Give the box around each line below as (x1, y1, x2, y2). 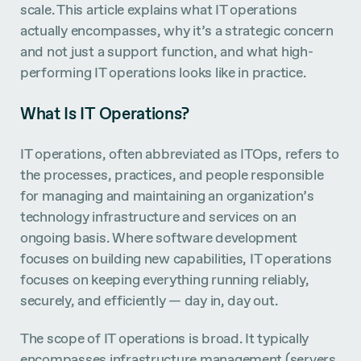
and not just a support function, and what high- (20, 42, 313, 61)
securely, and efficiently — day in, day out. (20, 290, 278, 309)
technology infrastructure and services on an (20, 206, 297, 226)
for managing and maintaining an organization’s (20, 185, 314, 205)
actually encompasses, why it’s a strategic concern (20, 21, 334, 40)
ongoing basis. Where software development (20, 227, 298, 247)
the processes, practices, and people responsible (20, 164, 324, 184)
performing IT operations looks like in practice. (20, 63, 306, 82)
